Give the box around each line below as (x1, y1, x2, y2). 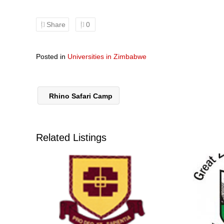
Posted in (36, 52, 67, 60)
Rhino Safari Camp (47, 92, 112, 100)
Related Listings (36, 132, 106, 143)
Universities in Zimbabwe (67, 52, 146, 60)
